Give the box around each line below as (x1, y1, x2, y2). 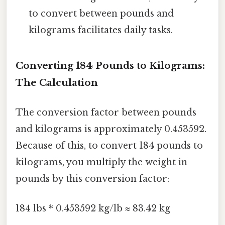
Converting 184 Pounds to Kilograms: (16, 59, 205, 71)
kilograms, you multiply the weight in (16, 157, 187, 168)
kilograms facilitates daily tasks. (29, 25, 173, 36)
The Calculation (16, 76, 98, 88)
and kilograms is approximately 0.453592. (16, 124, 206, 135)
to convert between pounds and (29, 8, 174, 20)
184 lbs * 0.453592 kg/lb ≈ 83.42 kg (16, 203, 170, 214)
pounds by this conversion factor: (16, 173, 169, 185)
